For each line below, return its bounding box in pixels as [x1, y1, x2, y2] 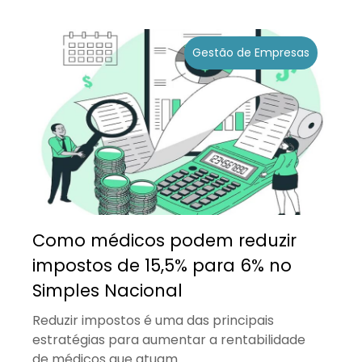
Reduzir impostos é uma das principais [32, 310, 274, 330]
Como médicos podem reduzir [32, 228, 297, 252]
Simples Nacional [32, 278, 183, 302]
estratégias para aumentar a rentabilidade [32, 330, 305, 349]
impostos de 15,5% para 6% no [32, 253, 292, 277]
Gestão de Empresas [192, 44, 309, 61]
